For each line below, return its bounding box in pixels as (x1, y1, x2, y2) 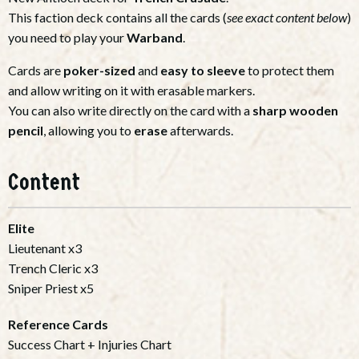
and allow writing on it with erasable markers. (8, 83, 255, 99)
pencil (8, 123, 43, 139)
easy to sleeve (160, 63, 245, 79)
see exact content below (227, 10, 347, 26)
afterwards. (170, 123, 233, 139)
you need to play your (8, 30, 127, 46)
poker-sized (63, 63, 135, 79)
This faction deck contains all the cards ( (8, 10, 227, 26)
